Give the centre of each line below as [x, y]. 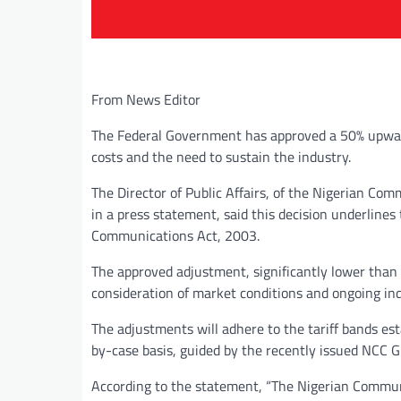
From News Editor [146, 99]
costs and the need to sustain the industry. [221, 156]
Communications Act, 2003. [175, 235]
